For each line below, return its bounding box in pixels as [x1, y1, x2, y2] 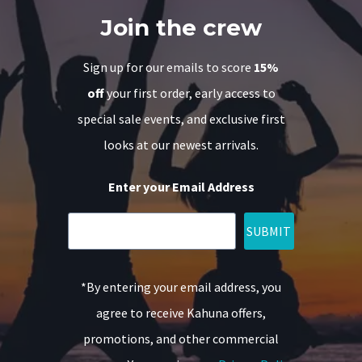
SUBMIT [246, 223, 292, 240]
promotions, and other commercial [83, 330, 279, 347]
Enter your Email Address [107, 179, 255, 196]
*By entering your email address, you [81, 279, 281, 296]
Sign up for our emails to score [83, 59, 254, 76]
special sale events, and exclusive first [77, 111, 285, 128]
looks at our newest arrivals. [103, 137, 259, 154]
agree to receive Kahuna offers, [96, 305, 266, 322]
